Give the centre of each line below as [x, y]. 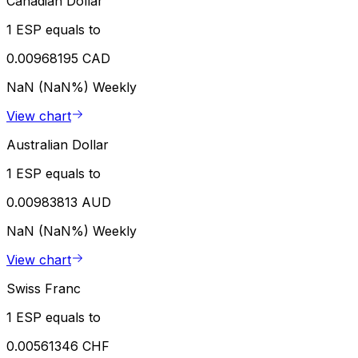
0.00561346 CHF [58, 346]
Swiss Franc [44, 289]
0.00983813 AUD [59, 203]
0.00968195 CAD [58, 59]
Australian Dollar [58, 145]
